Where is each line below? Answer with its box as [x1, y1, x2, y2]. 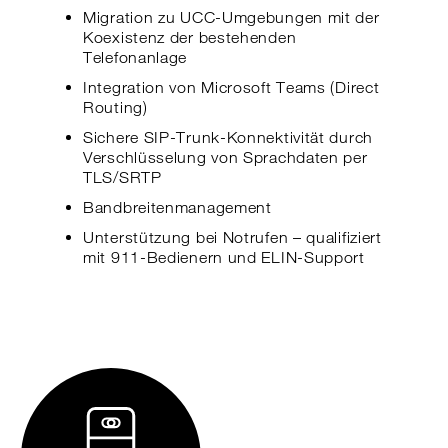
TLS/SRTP [83, 168, 162, 187]
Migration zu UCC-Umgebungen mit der [83, 8, 380, 27]
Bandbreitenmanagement [83, 198, 272, 217]
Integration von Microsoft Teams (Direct [83, 78, 380, 97]
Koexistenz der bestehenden [83, 28, 297, 47]
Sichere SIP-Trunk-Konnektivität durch [83, 128, 373, 147]
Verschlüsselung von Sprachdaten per [83, 148, 368, 167]
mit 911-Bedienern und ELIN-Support [83, 248, 365, 267]
